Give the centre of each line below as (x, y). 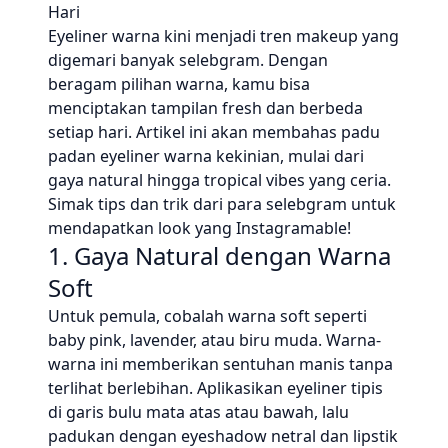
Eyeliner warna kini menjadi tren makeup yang (223, 36)
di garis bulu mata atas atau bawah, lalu (198, 412)
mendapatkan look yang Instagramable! (199, 228)
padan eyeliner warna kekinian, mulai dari (206, 156)
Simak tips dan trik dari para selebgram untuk (222, 204)
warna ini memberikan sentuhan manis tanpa (220, 364)
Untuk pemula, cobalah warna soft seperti (207, 316)
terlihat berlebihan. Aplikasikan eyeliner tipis (215, 388)
